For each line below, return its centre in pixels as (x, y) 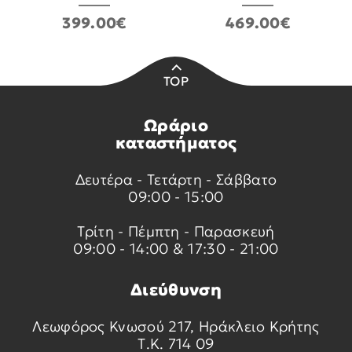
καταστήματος (176, 143)
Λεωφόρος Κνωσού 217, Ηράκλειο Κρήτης (176, 327)
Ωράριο (176, 126)
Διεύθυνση (176, 290)
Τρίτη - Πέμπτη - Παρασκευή (176, 232)
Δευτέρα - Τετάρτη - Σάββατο (176, 180)
